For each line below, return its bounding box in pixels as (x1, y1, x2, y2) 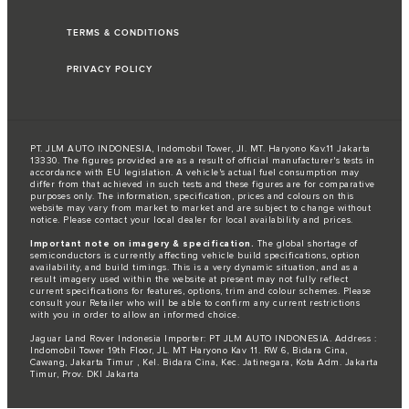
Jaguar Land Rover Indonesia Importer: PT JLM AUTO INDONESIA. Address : (30, 333, 376, 344)
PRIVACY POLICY (67, 64, 152, 75)
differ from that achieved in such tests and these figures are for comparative (30, 179, 375, 190)
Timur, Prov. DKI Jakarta (30, 369, 139, 380)
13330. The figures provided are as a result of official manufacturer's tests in (30, 155, 375, 166)
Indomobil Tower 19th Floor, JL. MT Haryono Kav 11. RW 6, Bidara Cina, (30, 345, 348, 356)
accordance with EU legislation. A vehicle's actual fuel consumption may (30, 167, 360, 178)
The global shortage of (254, 238, 358, 249)
